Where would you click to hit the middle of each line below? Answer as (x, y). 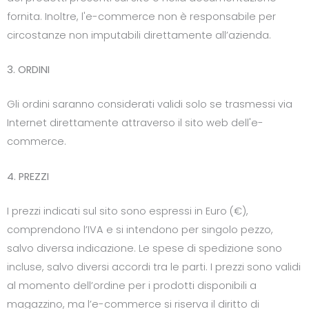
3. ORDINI (28, 70)
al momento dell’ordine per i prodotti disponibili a (132, 286)
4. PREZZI (28, 176)
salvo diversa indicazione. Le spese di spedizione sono (144, 249)
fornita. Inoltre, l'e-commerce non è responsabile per (141, 16)
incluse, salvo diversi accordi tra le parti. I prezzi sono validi (154, 267)
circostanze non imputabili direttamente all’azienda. (139, 35)
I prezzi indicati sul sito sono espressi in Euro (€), (128, 211)
